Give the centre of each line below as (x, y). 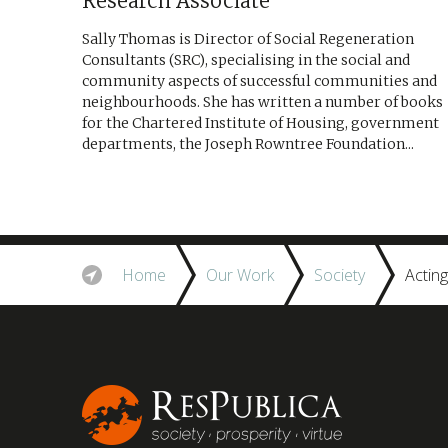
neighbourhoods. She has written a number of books (262, 102)
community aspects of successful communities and (259, 81)
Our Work (240, 275)
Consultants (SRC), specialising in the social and (246, 60)
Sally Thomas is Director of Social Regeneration (248, 39)
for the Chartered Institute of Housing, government (260, 123)
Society (339, 275)
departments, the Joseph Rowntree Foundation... (248, 144)
